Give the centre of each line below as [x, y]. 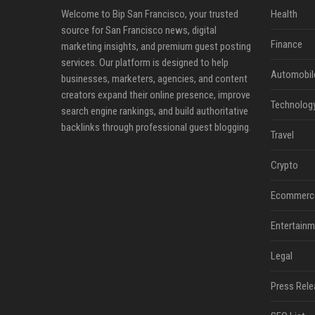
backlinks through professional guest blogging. [156, 127]
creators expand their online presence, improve [156, 95]
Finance [286, 44]
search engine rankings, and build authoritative [155, 111]
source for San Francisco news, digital [139, 30]
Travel [282, 135]
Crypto [284, 165]
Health [284, 14]
